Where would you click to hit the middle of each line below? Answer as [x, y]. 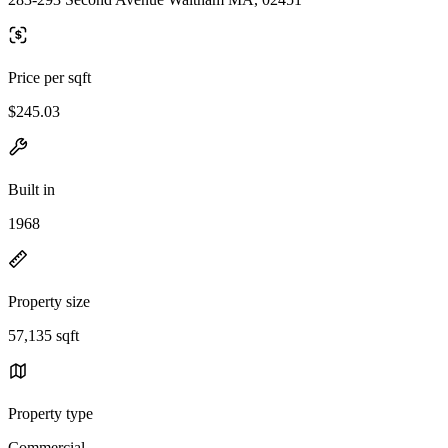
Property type [50, 413]
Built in [31, 189]
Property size [49, 301]
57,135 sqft [43, 335]
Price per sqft [49, 77]
